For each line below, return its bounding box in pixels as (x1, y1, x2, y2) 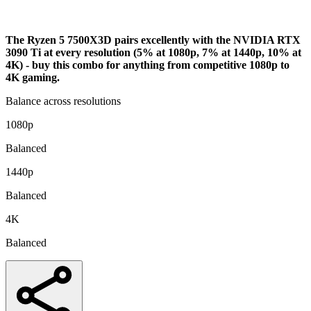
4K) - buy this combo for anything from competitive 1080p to (6, 58, 289, 71)
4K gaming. (6, 71, 60, 83)
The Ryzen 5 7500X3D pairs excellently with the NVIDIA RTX (6, 33, 301, 46)
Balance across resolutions (6, 94, 121, 107)
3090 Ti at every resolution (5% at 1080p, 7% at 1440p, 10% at (6, 46, 301, 58)
